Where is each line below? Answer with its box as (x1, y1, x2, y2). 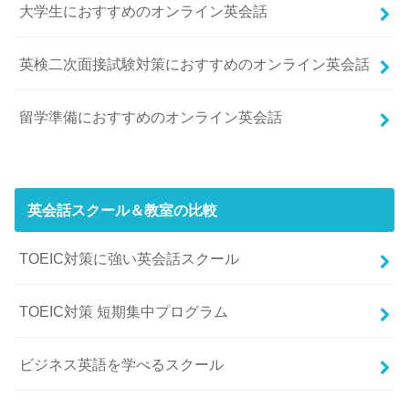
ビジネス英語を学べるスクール (19, 355, 225, 372)
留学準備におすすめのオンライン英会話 (19, 108, 283, 125)
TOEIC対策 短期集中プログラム (19, 302, 229, 320)
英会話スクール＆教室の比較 (26, 202, 217, 219)
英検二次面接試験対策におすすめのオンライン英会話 (19, 55, 371, 72)
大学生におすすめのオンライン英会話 (19, 2, 268, 19)
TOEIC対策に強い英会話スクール (19, 249, 240, 267)
